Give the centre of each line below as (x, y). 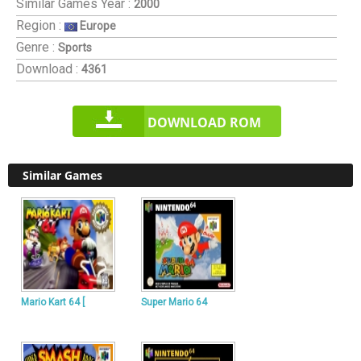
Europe (97, 26)
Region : (39, 25)
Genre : (35, 47)
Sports (75, 48)
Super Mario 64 (174, 302)
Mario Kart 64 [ (53, 302)
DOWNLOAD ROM (204, 122)
